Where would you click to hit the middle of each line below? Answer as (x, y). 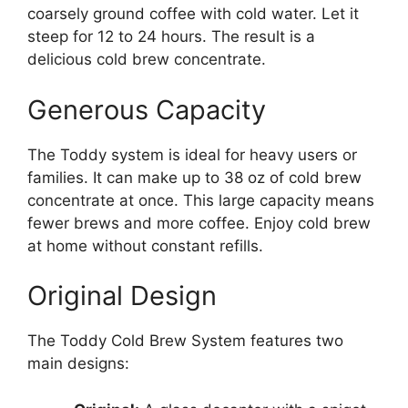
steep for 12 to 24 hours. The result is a (171, 37)
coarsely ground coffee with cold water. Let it (193, 14)
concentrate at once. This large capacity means (201, 200)
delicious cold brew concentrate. (147, 60)
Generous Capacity (147, 109)
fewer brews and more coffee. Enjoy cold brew (199, 223)
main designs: (78, 364)
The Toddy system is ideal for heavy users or (192, 154)
